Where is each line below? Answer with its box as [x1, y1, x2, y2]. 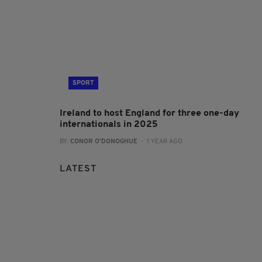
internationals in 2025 [60, 120, 158, 130]
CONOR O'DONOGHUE [70, 139, 137, 146]
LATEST [60, 164, 96, 174]
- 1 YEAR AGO [137, 139, 182, 146]
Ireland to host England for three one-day [60, 109, 239, 119]
